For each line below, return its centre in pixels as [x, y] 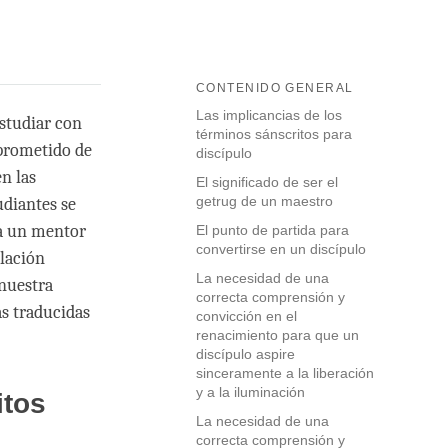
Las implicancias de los [269, 115]
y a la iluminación [250, 392]
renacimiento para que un [277, 335]
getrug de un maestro [264, 201]
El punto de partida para [272, 230]
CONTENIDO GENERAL [275, 88]
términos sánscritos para [274, 134]
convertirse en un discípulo [281, 249]
